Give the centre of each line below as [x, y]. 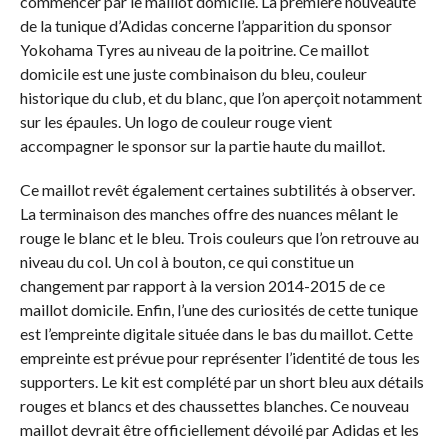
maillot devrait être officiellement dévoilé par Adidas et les [219, 430]
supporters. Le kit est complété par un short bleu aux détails [221, 382]
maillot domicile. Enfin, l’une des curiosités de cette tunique [218, 310]
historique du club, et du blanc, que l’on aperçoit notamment [220, 98]
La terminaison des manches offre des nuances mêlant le [208, 214]
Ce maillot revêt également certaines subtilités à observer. [217, 190]
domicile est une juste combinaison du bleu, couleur [193, 74]
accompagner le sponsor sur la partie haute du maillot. [202, 146]
